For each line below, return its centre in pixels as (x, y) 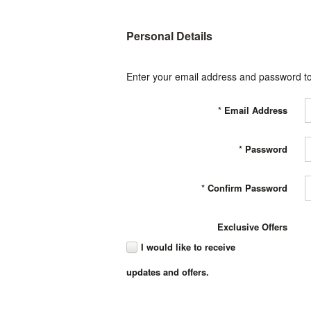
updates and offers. (168, 272)
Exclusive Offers (252, 227)
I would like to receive (188, 247)
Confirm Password (247, 188)
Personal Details (169, 36)
